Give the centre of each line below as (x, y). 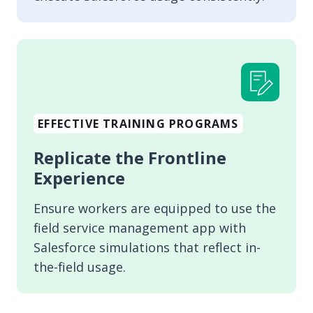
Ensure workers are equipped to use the (155, 209)
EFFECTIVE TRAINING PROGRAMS (138, 124)
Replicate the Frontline (130, 158)
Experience (79, 178)
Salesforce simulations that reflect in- (147, 248)
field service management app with (140, 228)
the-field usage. (80, 267)
